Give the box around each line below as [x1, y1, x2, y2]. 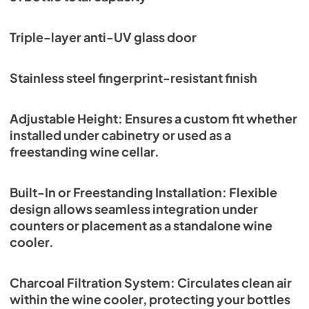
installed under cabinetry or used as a [10, 127, 231, 143]
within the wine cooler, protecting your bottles [10, 291, 290, 307]
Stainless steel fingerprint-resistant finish [10, 70, 257, 86]
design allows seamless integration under [10, 201, 258, 217]
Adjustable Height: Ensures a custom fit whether [10, 110, 297, 126]
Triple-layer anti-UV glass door [10, 29, 197, 45]
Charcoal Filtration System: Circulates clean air [10, 275, 292, 290]
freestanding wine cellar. [10, 143, 159, 159]
